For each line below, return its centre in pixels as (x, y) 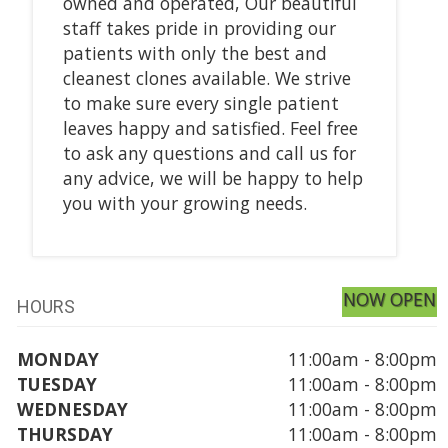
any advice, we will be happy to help (212, 177)
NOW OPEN (390, 298)
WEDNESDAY (72, 408)
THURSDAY (64, 433)
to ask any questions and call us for (209, 152)
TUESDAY (56, 383)
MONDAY (57, 358)
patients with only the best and (194, 52)
